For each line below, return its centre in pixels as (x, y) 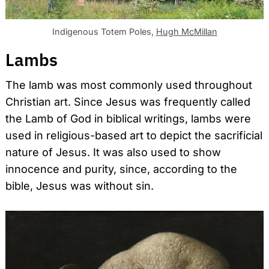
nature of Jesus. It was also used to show (113, 152)
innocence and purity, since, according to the (121, 169)
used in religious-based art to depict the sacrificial (134, 135)
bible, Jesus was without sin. (80, 186)
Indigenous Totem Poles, (104, 31)
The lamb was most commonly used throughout (129, 85)
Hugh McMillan (186, 31)
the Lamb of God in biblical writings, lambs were (128, 118)
